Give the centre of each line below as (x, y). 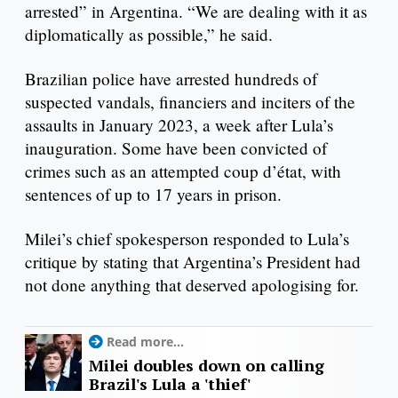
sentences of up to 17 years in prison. (153, 194)
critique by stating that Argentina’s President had (193, 261)
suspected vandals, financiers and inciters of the (190, 101)
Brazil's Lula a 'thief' (170, 384)
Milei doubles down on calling (207, 366)
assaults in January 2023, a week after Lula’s (179, 124)
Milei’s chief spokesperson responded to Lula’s (187, 238)
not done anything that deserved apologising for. (195, 284)
